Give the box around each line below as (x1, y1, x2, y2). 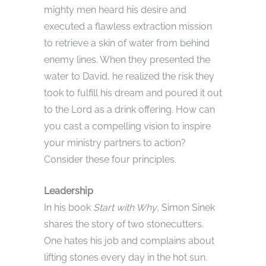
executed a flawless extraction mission (44, 21, 212, 33)
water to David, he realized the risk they (44, 71, 214, 83)
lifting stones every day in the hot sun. (44, 252, 207, 264)
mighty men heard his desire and (44, 4, 186, 16)
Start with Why (93, 202, 157, 214)
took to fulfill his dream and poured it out (44, 87, 222, 99)
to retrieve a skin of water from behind (44, 37, 210, 49)
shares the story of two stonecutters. (44, 218, 204, 230)
